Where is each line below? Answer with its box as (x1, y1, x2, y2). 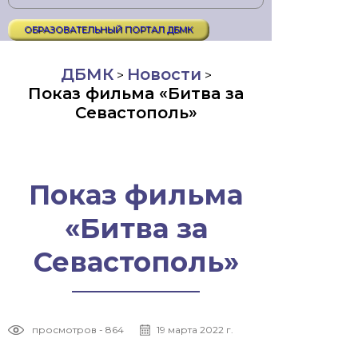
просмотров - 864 (32, 324, 124, 336)
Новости (126, 65, 201, 84)
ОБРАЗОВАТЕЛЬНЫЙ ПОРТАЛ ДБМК (24, 24, 193, 35)
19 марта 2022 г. (157, 324, 233, 336)
